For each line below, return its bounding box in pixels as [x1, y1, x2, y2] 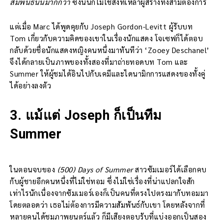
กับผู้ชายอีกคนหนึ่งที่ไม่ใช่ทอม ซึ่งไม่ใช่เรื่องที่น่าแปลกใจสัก [10, 176, 195, 186]
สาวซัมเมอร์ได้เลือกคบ [133, 165, 207, 174]
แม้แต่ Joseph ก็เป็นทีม [25, 108, 162, 124]
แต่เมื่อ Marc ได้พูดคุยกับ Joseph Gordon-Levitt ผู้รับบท [10, 22, 192, 31]
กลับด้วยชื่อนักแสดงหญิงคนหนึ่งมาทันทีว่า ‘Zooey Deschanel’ [10, 45, 210, 55]
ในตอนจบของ [10, 165, 57, 174]
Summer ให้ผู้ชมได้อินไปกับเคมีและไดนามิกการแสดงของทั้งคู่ [10, 69, 206, 79]
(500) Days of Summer [57, 165, 133, 174]
